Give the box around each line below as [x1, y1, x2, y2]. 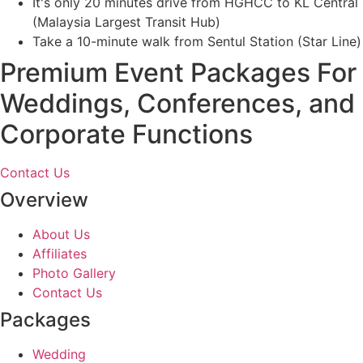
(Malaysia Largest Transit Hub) [32, 13, 220, 30]
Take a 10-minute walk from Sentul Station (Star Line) [32, 32, 361, 49]
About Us [32, 225, 90, 242]
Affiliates [32, 245, 87, 262]
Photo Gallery [32, 264, 116, 281]
